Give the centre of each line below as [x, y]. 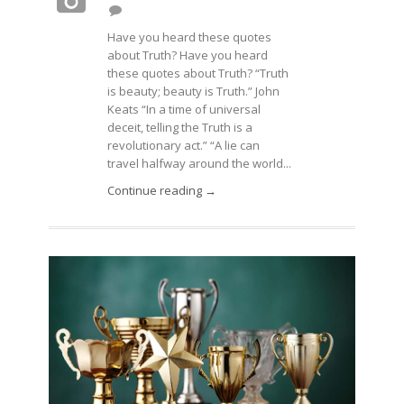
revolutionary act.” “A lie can [184, 145]
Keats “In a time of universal [184, 109]
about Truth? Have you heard [188, 55]
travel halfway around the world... [199, 163]
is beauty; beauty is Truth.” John [193, 91]
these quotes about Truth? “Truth [198, 73]
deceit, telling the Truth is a [180, 127]
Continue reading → [162, 190]
